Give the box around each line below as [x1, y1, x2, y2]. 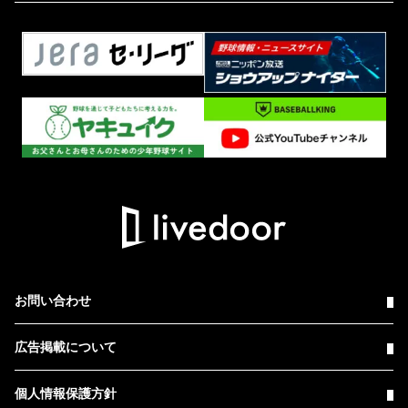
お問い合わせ [15, 293, 91, 309]
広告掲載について [15, 340, 117, 355]
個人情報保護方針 [15, 386, 117, 402]
